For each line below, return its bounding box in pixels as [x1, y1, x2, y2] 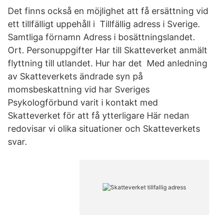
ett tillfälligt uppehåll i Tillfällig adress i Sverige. [8, 19, 200, 29]
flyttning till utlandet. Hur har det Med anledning [8, 58, 207, 68]
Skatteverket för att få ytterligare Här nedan [8, 110, 189, 121]
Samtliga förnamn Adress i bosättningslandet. [8, 32, 195, 42]
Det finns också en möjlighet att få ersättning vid [8, 6, 208, 16]
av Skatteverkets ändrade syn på [8, 71, 143, 81]
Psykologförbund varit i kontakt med [8, 97, 158, 108]
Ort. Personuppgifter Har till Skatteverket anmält [8, 45, 207, 55]
